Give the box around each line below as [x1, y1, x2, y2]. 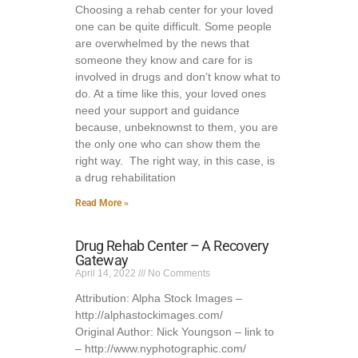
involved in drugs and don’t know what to [75, 70, 280, 83]
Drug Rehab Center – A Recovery [75, 237, 269, 254]
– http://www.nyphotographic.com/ [75, 342, 246, 355]
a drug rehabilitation [75, 171, 176, 184]
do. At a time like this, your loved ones [75, 87, 266, 100]
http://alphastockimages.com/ [75, 308, 223, 321]
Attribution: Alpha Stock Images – [75, 292, 242, 304]
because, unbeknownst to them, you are [75, 121, 278, 133]
